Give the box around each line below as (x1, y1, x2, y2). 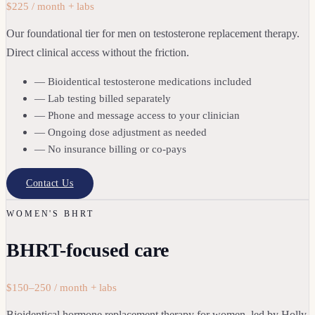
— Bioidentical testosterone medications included (34, 75, 252, 87)
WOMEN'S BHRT (6, 208, 94, 219)
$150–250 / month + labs (6, 281, 117, 293)
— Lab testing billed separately (34, 91, 171, 104)
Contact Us (26, 177, 74, 188)
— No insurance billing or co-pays (34, 142, 186, 155)
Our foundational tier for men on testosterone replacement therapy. (6, 27, 300, 39)
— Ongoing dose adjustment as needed (34, 125, 207, 138)
